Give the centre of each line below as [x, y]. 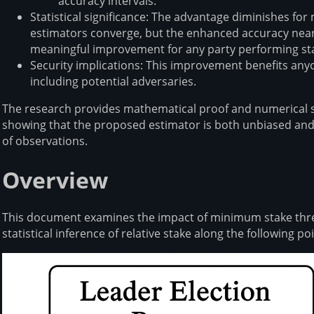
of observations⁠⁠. [45, 141]
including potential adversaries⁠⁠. [113, 82]
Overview [55, 179]
